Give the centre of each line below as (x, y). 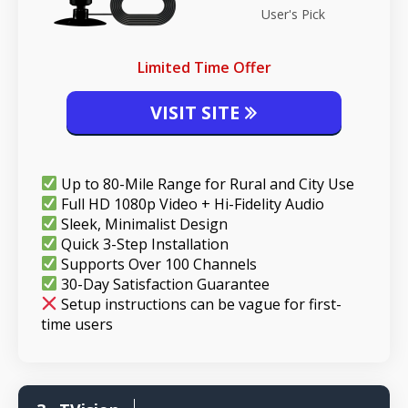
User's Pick (294, 15)
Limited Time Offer (204, 67)
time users (77, 324)
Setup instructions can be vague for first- (200, 304)
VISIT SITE (197, 112)
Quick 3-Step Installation (143, 244)
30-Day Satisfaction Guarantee (164, 284)
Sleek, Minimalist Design (143, 224)
